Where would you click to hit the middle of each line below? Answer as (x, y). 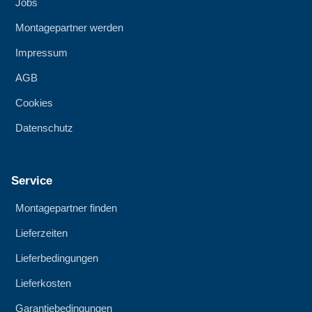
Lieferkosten (43, 283)
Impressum (41, 53)
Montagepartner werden (69, 28)
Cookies (34, 103)
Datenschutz (44, 128)
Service (32, 181)
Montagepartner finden (66, 208)
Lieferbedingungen (57, 258)
